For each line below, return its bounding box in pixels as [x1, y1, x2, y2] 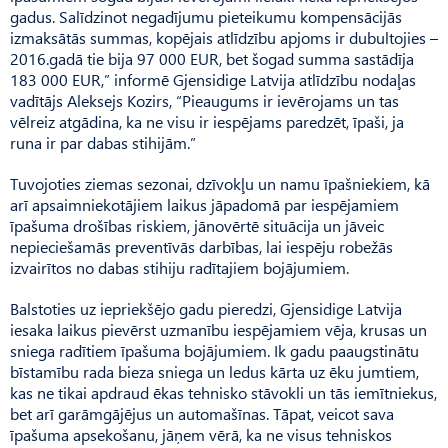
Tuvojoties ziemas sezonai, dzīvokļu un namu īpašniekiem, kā [10, 172, 430, 194]
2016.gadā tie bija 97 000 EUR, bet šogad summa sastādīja [10, 47, 414, 69]
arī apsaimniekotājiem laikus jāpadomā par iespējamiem [10, 193, 399, 215]
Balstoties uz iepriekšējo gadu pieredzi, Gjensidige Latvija [10, 297, 402, 319]
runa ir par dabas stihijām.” [10, 131, 196, 153]
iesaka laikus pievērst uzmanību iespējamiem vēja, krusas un [10, 318, 427, 340]
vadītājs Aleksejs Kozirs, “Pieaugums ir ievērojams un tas [10, 89, 399, 111]
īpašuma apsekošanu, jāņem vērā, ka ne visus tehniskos [10, 423, 392, 445]
